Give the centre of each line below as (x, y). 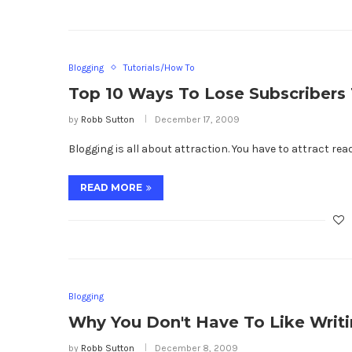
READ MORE (111, 187)
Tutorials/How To (159, 67)
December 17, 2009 (197, 119)
